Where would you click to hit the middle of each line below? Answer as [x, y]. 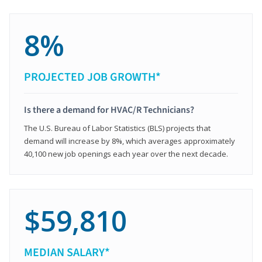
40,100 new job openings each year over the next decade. [126, 154]
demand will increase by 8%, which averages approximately [130, 141]
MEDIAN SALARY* [67, 252]
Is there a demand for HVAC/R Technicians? [109, 110]
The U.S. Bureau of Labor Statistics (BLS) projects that [117, 128]
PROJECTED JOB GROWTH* [92, 77]
